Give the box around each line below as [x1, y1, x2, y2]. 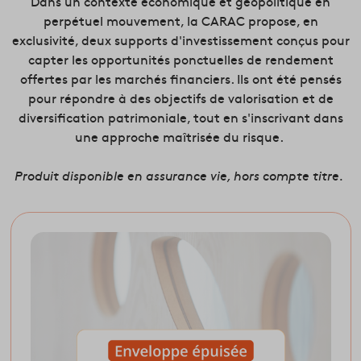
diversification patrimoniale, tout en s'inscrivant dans [18, 108, 343, 127]
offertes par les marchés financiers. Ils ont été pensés [19, 69, 342, 88]
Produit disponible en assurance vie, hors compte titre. [15, 166, 346, 185]
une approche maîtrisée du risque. [74, 127, 287, 146]
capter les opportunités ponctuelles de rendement [27, 50, 334, 68]
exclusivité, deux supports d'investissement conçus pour [11, 31, 350, 49]
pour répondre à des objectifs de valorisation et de [27, 89, 334, 107]
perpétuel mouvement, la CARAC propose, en [43, 11, 318, 30]
